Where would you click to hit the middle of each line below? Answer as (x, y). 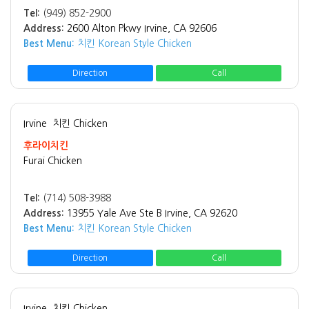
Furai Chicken (53, 160)
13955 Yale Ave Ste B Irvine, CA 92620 (152, 213)
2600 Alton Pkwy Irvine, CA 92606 (142, 28)
